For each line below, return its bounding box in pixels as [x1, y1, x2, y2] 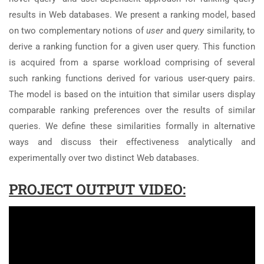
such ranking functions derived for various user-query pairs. [9, 73, 255, 84]
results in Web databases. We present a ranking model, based [9, 9, 255, 20]
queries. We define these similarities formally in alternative [9, 121, 255, 131]
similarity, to [206, 25, 256, 36]
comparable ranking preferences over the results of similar [9, 105, 255, 115]
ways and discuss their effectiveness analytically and [9, 137, 255, 147]
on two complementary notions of [9, 25, 147, 36]
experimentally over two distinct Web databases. [9, 153, 199, 163]
